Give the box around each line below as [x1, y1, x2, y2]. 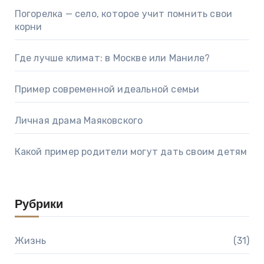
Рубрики [14, 199, 63, 211]
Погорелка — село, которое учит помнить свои [14, 8, 233, 19]
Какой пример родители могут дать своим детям [14, 146, 247, 157]
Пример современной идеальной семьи [14, 83, 200, 95]
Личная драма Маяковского [14, 114, 143, 126]
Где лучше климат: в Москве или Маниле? [14, 52, 210, 64]
